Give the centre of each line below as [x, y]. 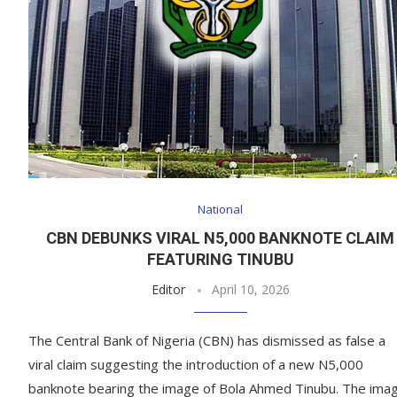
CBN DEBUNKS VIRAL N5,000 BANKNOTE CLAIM [221, 238]
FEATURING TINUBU [220, 260]
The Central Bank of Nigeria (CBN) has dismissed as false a [207, 341]
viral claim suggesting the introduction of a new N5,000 [196, 365]
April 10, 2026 [250, 290]
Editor [168, 290]
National [221, 210]
